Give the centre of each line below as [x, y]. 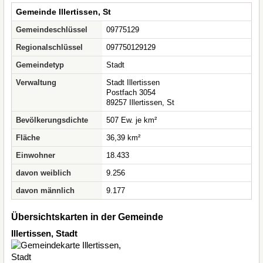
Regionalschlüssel [49, 47]
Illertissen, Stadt [44, 233]
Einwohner [36, 155]
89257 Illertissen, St [140, 102]
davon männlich [45, 190]
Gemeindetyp [40, 65]
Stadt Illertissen [133, 82]
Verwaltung [36, 82]
